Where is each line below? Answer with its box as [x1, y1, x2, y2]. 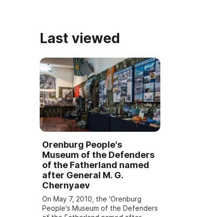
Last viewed [40, 30, 120, 47]
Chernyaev [42, 180, 90, 190]
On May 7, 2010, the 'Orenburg [42, 194, 141, 203]
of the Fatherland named [42, 159, 149, 170]
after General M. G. [42, 170, 123, 180]
